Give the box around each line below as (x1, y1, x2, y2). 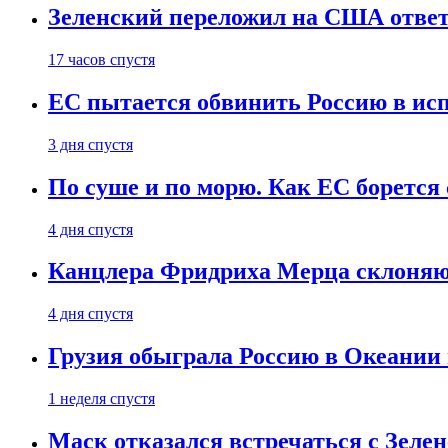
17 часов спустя (48, 50, 155, 68)
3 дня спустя (48, 135, 133, 153)
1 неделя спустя (48, 390, 155, 408)
